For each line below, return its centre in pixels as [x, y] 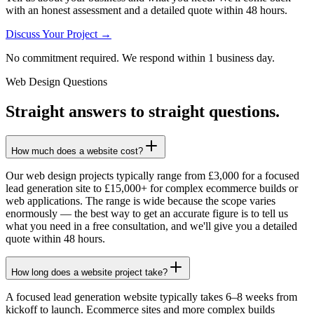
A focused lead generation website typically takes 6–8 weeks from [151, 297]
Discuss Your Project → [59, 34]
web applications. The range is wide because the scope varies [141, 201]
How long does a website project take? [89, 273]
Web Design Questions [56, 82]
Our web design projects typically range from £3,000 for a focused [152, 176]
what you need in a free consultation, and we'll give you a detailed [151, 226]
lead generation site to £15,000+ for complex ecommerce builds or [152, 189]
